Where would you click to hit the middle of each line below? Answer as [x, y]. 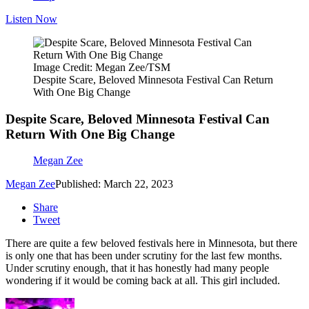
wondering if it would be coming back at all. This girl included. [143, 281]
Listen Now [31, 19]
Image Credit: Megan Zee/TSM [102, 67]
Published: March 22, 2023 [114, 184]
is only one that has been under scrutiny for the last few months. [144, 256]
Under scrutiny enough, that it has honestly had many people [137, 268]
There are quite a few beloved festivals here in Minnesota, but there [151, 243]
